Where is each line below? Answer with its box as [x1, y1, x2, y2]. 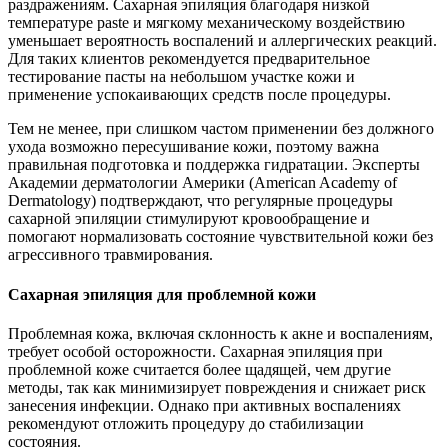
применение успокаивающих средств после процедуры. [8, 86, 391, 104]
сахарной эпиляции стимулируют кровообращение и [8, 210, 370, 228]
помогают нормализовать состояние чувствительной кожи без [8, 228, 433, 246]
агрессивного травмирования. [8, 246, 213, 264]
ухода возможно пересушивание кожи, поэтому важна [8, 138, 379, 156]
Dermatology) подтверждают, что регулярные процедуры [8, 192, 393, 210]
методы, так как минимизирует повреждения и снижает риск [8, 379, 426, 396]
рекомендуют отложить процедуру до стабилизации [8, 415, 364, 432]
